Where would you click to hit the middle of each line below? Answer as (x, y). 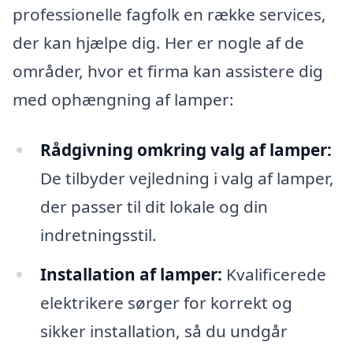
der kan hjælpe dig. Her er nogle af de (158, 43)
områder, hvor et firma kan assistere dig (168, 71)
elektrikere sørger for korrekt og (166, 302)
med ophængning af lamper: (123, 100)
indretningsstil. (98, 234)
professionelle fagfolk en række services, (169, 15)
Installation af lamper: (131, 274)
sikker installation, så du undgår (163, 331)
